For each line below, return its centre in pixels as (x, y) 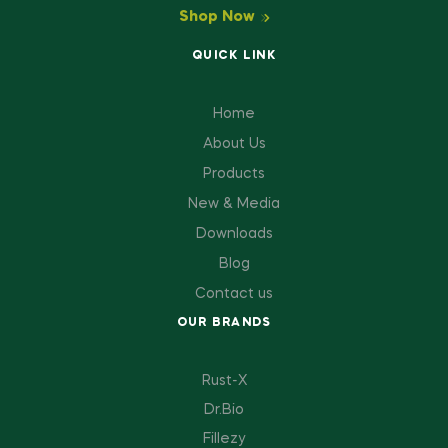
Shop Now (217, 16)
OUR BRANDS (224, 322)
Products (234, 173)
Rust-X (224, 380)
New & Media (234, 203)
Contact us (234, 293)
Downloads (234, 233)
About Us (234, 143)
